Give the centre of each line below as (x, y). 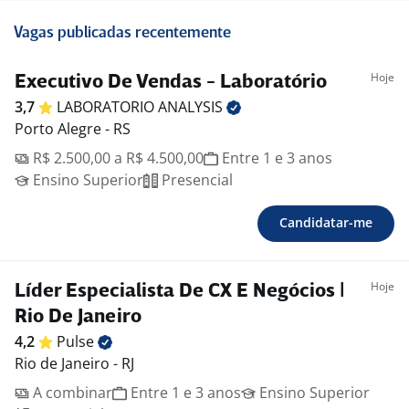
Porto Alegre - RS (73, 129)
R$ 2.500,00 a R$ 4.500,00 (116, 158)
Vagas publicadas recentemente (122, 34)
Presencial (195, 180)
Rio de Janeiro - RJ (74, 364)
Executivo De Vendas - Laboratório (171, 83)
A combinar (71, 393)
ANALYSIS (192, 107)
